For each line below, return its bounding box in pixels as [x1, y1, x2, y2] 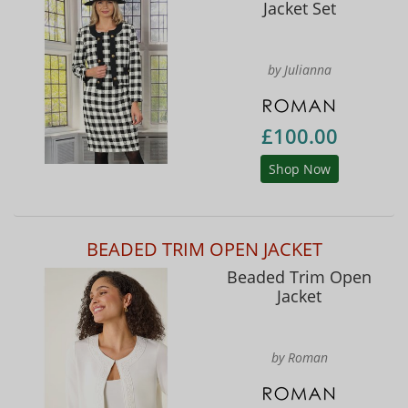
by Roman [270, 349, 328, 367]
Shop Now [268, 160, 331, 178]
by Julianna [267, 60, 331, 78]
